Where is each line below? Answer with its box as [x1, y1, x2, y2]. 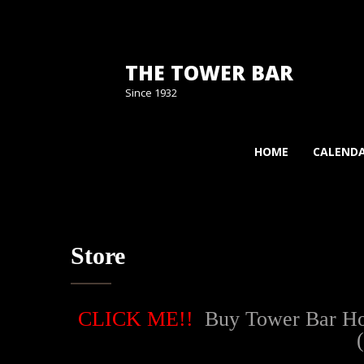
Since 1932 [125, 85, 177, 100]
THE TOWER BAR [125, 58, 293, 86]
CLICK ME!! [77, 307, 193, 331]
